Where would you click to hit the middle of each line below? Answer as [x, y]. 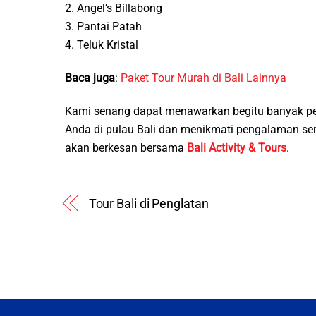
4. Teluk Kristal [102, 45]
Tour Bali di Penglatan [148, 203]
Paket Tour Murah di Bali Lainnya [203, 78]
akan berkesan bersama [126, 147]
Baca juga [90, 78]
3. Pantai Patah [103, 27]
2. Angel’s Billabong [114, 8]
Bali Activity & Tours [237, 147]
